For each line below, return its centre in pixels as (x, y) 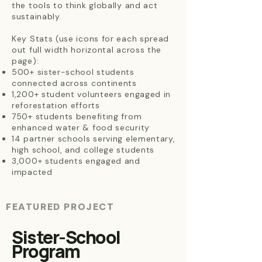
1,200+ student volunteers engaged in (92, 94)
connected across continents (74, 83)
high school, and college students (83, 150)
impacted (32, 172)
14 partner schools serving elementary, (94, 139)
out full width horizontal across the (87, 50)
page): (25, 61)
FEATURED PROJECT (60, 207)
